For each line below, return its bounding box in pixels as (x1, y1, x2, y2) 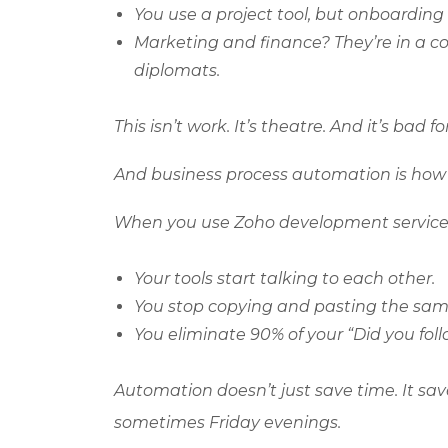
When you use (114, 212, 234, 232)
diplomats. (134, 60, 220, 80)
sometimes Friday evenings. (114, 412, 341, 432)
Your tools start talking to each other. (134, 268, 435, 288)
